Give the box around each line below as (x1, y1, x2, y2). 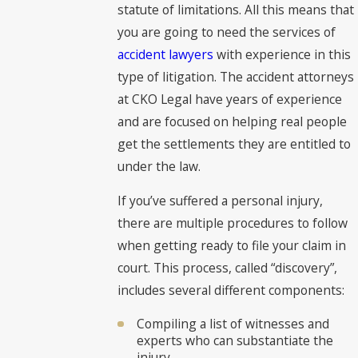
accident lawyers (117, 45, 214, 63)
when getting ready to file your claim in (117, 237, 347, 255)
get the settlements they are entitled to (117, 134, 352, 153)
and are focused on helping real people (117, 112, 348, 130)
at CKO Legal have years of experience (117, 89, 343, 108)
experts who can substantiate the (136, 331, 333, 349)
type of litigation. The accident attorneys (117, 67, 355, 86)
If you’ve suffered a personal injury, (117, 192, 324, 210)
